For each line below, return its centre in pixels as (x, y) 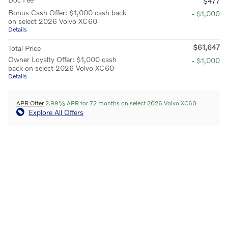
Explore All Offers (56, 112)
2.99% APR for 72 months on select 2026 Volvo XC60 (120, 103)
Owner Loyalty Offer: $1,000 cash (62, 59)
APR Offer (30, 103)
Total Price (24, 48)
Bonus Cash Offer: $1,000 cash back (67, 12)
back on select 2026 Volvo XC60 (61, 68)
